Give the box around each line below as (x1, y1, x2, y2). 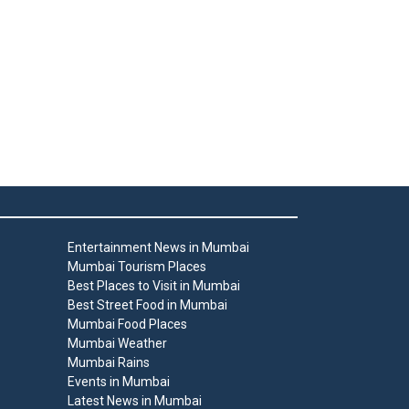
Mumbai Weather (67, 336, 167, 351)
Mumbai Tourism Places (67, 259, 206, 275)
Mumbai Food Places (67, 317, 187, 332)
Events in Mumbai (67, 374, 170, 390)
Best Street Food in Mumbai (67, 298, 227, 313)
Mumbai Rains (67, 355, 150, 371)
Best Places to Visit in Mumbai (67, 278, 240, 294)
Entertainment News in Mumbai (67, 240, 249, 256)
